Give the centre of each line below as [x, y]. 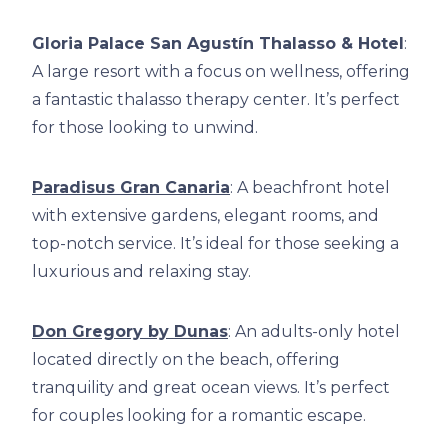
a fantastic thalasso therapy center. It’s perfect [216, 100]
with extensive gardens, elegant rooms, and [205, 216]
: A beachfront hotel [310, 188]
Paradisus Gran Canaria [131, 188]
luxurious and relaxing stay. [141, 272]
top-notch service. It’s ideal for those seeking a [215, 244]
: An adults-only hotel [314, 332]
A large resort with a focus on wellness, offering [221, 72]
